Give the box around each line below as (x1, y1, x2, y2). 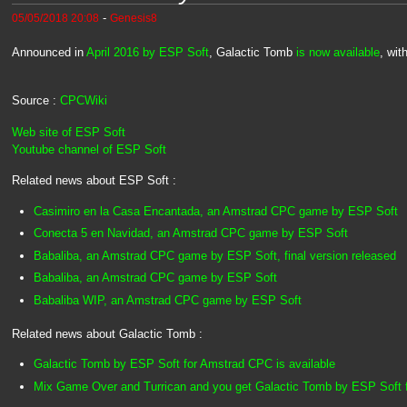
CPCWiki (59, 94, 107, 108)
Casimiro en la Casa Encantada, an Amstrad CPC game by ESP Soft (33, 203, 398, 218)
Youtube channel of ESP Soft (11, 142, 166, 156)
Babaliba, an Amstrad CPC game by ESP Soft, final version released (33, 248, 396, 263)
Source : (11, 94, 60, 108)
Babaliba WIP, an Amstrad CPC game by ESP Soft (33, 293, 302, 307)
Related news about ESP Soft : (11, 174, 176, 188)
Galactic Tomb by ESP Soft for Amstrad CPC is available (33, 357, 335, 372)
